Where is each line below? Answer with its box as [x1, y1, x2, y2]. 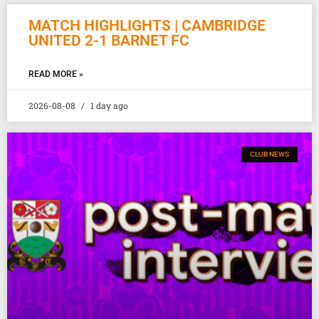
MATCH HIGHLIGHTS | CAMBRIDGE [28, 16, 266, 34]
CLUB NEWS [250, 150, 289, 158]
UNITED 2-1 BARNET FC [28, 31, 189, 49]
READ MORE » [28, 68, 83, 79]
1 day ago [88, 99, 128, 111]
